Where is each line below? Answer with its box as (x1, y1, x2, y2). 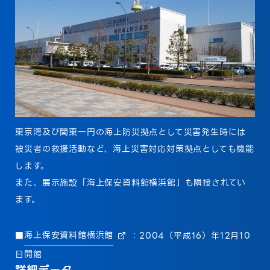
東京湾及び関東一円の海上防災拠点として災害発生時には (15, 125, 246, 139)
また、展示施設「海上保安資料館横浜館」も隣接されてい (15, 176, 246, 190)
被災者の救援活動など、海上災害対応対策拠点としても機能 (15, 142, 255, 156)
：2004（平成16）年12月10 (130, 228, 251, 242)
